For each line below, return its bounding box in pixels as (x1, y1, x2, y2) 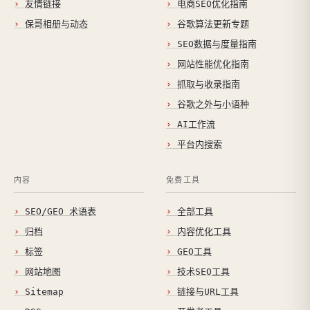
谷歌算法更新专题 (177, 19, 249, 29)
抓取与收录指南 (177, 79, 240, 89)
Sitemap (25, 286, 64, 297)
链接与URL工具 (177, 286, 239, 297)
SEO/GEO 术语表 (25, 206, 96, 217)
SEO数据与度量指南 (177, 39, 257, 49)
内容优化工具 (177, 226, 231, 237)
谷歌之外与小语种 (177, 99, 249, 109)
